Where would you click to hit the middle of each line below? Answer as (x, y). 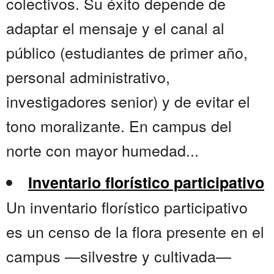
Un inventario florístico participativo (127, 207)
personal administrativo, (88, 77)
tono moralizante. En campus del (119, 126)
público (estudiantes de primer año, (127, 52)
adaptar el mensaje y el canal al (115, 28)
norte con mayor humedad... (102, 150)
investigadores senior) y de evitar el (128, 101)
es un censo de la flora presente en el (135, 231)
